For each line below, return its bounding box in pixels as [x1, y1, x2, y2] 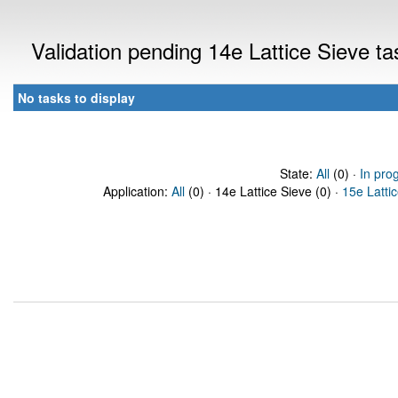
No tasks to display [18, 89, 135, 107]
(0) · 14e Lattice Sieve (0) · [185, 182, 342, 200]
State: [279, 164, 316, 182]
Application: [103, 182, 171, 200]
